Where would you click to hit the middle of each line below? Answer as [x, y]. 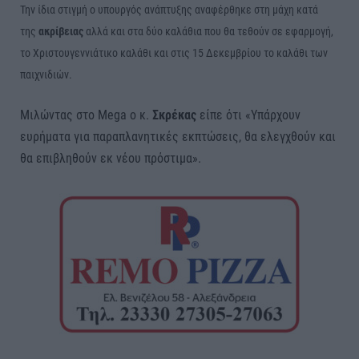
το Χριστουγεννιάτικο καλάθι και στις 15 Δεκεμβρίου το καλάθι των [174, 52]
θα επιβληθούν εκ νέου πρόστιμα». [111, 159]
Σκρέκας [174, 115]
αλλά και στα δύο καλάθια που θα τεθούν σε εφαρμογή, [208, 31]
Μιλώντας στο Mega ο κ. [86, 115]
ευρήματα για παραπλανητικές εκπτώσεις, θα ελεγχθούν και [178, 137]
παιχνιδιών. [46, 74]
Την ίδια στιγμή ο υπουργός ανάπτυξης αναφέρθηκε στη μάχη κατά [169, 9]
